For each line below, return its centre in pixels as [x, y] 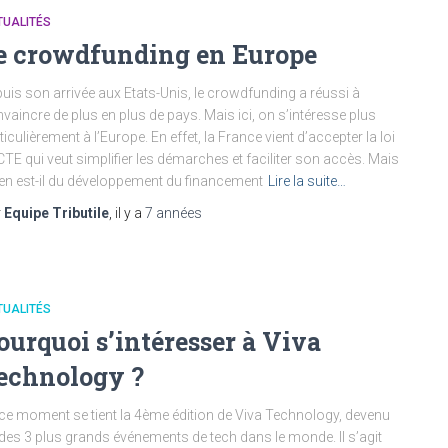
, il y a [127, 213]
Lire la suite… [307, 181]
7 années [173, 213]
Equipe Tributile [56, 213]
